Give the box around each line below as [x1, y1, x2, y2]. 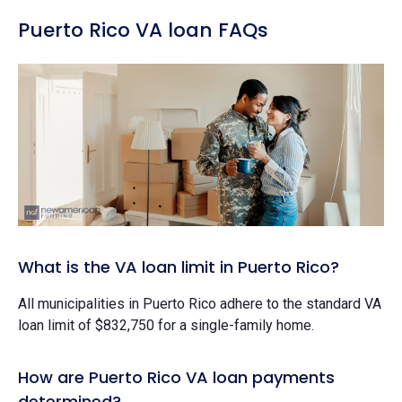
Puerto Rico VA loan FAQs [18, 15, 268, 44]
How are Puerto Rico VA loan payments [18, 366, 335, 389]
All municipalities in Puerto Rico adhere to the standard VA [18, 295, 381, 313]
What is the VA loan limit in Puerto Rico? [18, 256, 339, 279]
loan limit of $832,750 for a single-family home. [18, 317, 314, 335]
